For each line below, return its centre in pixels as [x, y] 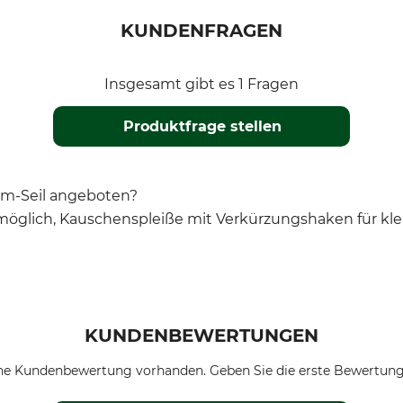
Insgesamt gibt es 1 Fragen [201, 85]
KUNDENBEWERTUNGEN [201, 336]
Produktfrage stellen [202, 127]
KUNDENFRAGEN [201, 31]
